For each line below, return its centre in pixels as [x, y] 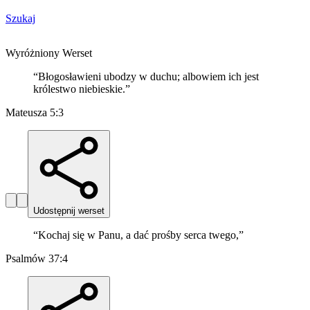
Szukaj [20, 19]
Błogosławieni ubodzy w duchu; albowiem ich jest [148, 77]
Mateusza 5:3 [35, 113]
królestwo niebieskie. [79, 89]
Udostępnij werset [69, 211]
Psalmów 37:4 [37, 259]
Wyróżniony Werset [49, 53]
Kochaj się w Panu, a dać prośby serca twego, [138, 235]
